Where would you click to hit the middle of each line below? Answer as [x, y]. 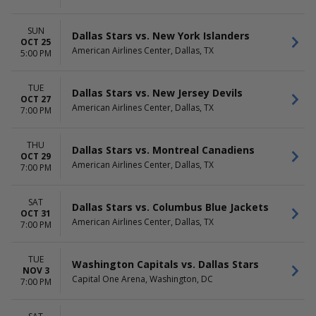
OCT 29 [36, 156]
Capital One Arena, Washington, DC [142, 279]
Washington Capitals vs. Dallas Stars [165, 264]
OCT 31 [36, 213]
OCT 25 [36, 42]
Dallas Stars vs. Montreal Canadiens [163, 150]
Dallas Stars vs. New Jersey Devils [157, 92]
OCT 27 [36, 99]
